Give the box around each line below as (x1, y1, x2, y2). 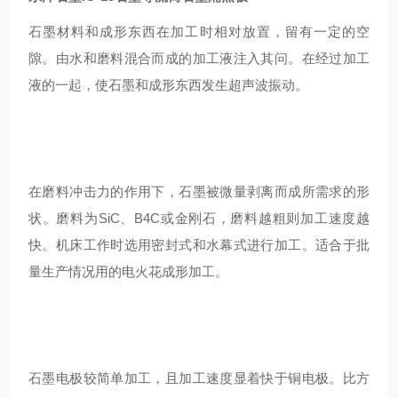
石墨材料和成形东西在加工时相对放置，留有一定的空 (28, 24, 370, 39)
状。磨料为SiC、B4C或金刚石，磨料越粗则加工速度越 (28, 211, 370, 226)
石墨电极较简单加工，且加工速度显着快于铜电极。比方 (28, 370, 370, 386)
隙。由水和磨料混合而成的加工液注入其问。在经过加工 (28, 51, 370, 66)
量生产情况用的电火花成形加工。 (28, 264, 228, 279)
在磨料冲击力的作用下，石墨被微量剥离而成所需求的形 (28, 184, 370, 199)
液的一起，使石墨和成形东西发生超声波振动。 (28, 77, 308, 92)
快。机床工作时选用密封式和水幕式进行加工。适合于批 (28, 237, 370, 252)
